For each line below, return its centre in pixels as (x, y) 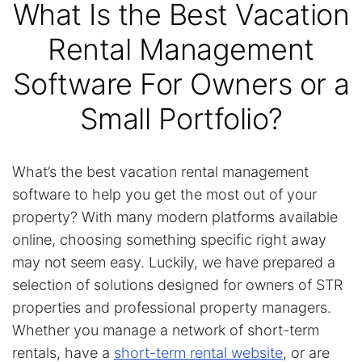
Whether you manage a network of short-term (166, 330)
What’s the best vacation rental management (160, 172)
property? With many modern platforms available (175, 217)
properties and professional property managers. (172, 308)
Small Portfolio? (181, 119)
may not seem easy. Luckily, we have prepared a (174, 263)
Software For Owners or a (181, 84)
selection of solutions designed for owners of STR (177, 285)
